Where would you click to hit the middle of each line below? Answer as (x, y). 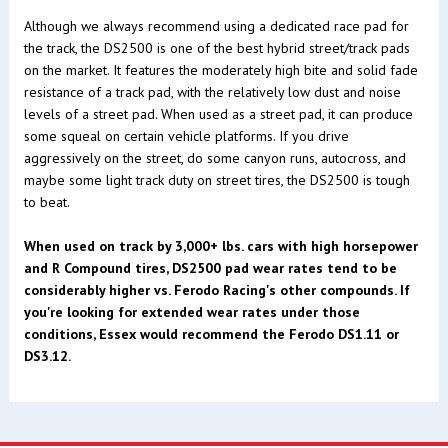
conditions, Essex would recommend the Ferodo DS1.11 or (211, 333)
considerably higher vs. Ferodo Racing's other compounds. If (216, 289)
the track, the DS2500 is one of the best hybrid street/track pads (216, 47)
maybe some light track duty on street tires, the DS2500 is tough (216, 179)
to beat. (46, 201)
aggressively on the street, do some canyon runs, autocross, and (214, 157)
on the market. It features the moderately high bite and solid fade (220, 69)
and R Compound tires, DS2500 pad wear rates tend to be (210, 267)
